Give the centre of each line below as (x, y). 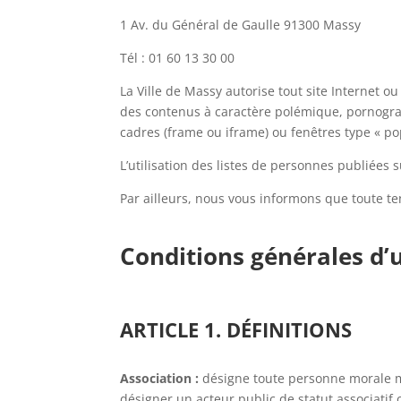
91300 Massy (323, 25)
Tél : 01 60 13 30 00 (178, 58)
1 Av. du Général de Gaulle (202, 25)
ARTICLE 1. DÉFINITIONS (236, 329)
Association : (160, 378)
